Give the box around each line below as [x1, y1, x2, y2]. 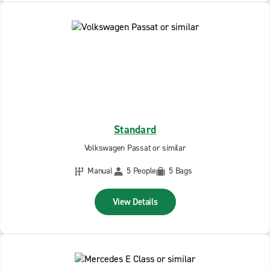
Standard [114, 122, 156, 137]
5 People [127, 165, 156, 177]
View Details [112, 196, 158, 208]
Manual [87, 165, 113, 177]
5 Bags [169, 165, 192, 177]
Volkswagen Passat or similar [84, 142, 186, 154]
